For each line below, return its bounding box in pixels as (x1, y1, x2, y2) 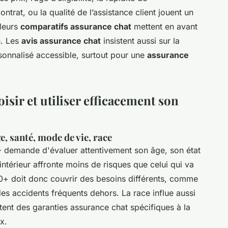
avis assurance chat (21, 35, 101, 46)
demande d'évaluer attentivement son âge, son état (2, 145, 201, 155)
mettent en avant (131, 21, 197, 32)
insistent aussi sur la (101, 35, 180, 46)
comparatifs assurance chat (20, 21, 131, 32)
